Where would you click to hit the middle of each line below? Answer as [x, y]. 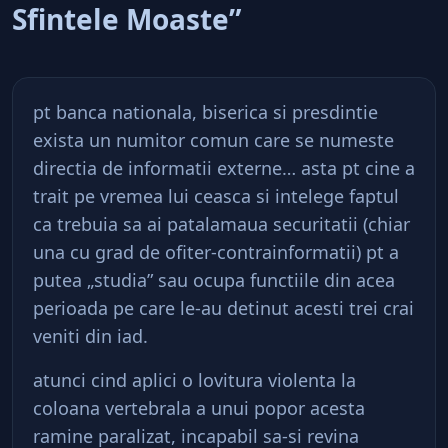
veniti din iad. [90, 336]
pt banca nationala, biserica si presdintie [205, 112]
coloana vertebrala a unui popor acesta [199, 408]
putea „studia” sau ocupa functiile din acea [214, 280]
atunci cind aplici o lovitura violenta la [194, 380]
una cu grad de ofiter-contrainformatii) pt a [216, 252]
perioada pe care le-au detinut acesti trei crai [223, 308]
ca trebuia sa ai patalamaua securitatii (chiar [221, 224]
